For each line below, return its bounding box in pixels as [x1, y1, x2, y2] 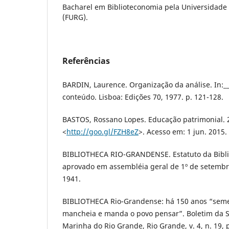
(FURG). [62, 12, 88, 22]
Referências [62, 55, 110, 67]
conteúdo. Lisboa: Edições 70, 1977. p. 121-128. [62, 92, 223, 102]
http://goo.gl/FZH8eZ [66, 127, 139, 137]
